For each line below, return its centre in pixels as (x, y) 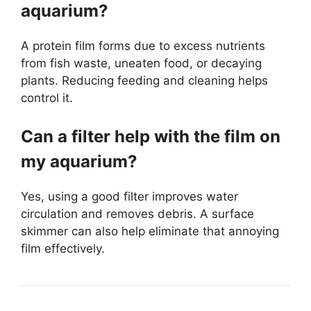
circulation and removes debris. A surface (137, 214)
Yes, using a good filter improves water (129, 196)
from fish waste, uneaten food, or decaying (141, 63)
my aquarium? (79, 161)
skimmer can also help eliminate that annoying (150, 231)
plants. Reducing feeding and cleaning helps (144, 80)
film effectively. (63, 249)
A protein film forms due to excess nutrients (143, 45)
